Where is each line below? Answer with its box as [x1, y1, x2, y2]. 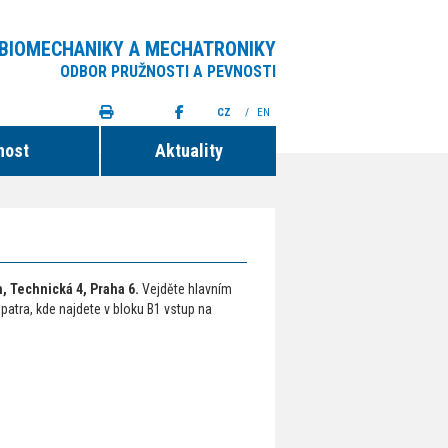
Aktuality [154, 140, 223, 161]
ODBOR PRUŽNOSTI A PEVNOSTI [60, 62, 276, 81]
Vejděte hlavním [139, 281, 232, 297]
